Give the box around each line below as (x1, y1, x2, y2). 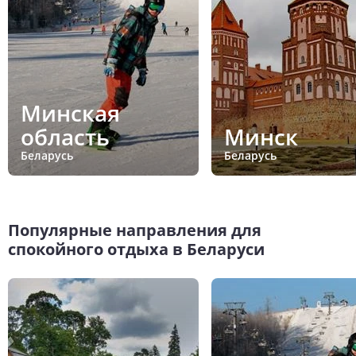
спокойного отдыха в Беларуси (8, 238, 265, 260)
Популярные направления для (8, 219, 261, 241)
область (21, 122, 110, 153)
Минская (21, 98, 120, 129)
